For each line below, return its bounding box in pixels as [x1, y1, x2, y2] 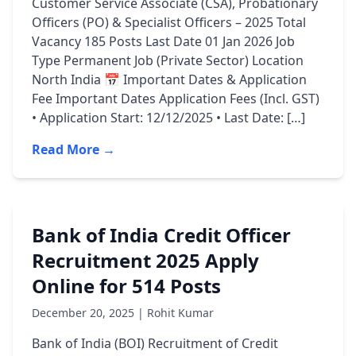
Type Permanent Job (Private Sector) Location [32, 52, 304, 69]
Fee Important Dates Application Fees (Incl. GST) [32, 90, 319, 107]
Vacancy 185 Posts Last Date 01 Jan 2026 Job [32, 33, 295, 50]
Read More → [32, 141, 115, 158]
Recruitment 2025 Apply [32, 247, 259, 273]
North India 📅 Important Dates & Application [32, 71, 307, 88]
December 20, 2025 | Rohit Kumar [32, 305, 214, 320]
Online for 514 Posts [32, 273, 221, 299]
